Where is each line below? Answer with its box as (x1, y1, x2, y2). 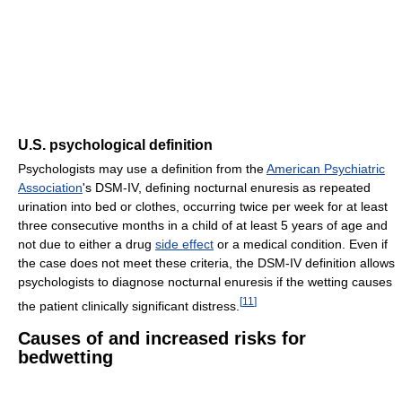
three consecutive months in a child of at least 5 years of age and (18, 218, 388, 233)
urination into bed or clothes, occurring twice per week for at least (18, 199, 388, 214)
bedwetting (18, 346, 113, 367)
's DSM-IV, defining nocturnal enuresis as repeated (83, 180, 371, 196)
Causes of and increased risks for (18, 328, 306, 348)
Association (18, 180, 83, 196)
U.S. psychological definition (18, 137, 213, 153)
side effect (155, 237, 214, 252)
